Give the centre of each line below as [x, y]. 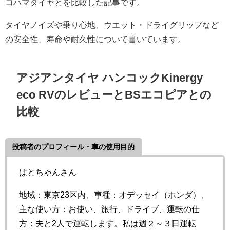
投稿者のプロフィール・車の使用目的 [74, 147]
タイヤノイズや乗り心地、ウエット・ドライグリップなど [112, 25]
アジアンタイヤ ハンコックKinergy [110, 78]
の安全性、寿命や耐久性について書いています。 [95, 39]
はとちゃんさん [48, 172]
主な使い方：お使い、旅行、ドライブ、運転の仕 [109, 209]
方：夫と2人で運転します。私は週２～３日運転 [108, 224]
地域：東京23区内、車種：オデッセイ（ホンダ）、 [114, 195]
